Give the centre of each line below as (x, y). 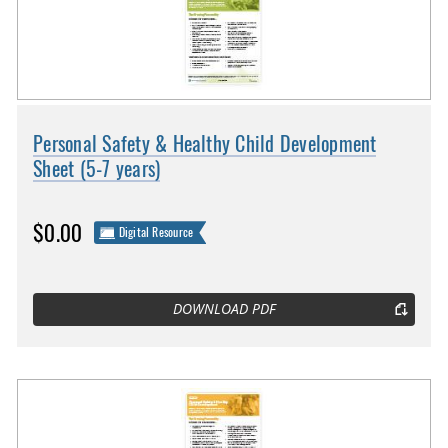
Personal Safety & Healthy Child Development (205, 143)
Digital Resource (156, 231)
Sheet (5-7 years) (97, 168)
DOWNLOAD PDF (224, 309)
